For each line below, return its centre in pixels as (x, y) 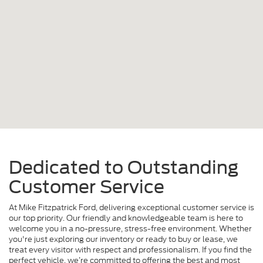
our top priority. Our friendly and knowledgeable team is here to (126, 218)
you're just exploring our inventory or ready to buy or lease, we (123, 239)
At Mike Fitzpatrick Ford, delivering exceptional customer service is (131, 207)
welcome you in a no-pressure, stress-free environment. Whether (130, 228)
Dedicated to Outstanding (124, 167)
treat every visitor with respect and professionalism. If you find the (130, 249)
